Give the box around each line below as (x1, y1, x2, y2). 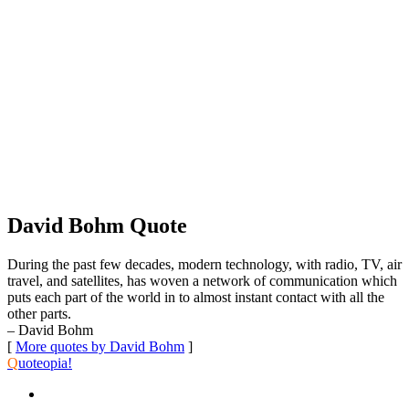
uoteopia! (18, 354, 72, 371)
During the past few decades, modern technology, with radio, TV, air (7, 256, 402, 272)
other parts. (7, 305, 71, 321)
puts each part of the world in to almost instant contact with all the (7, 288, 384, 305)
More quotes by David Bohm (16, 338, 184, 354)
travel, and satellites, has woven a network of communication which (7, 272, 397, 288)
